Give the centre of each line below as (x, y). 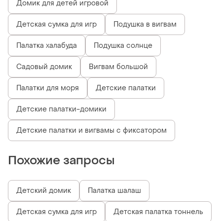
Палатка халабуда (47, 46)
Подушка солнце (123, 46)
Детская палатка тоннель (158, 212)
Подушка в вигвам (145, 25)
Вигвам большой (118, 67)
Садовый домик (44, 67)
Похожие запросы (61, 161)
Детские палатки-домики (61, 110)
